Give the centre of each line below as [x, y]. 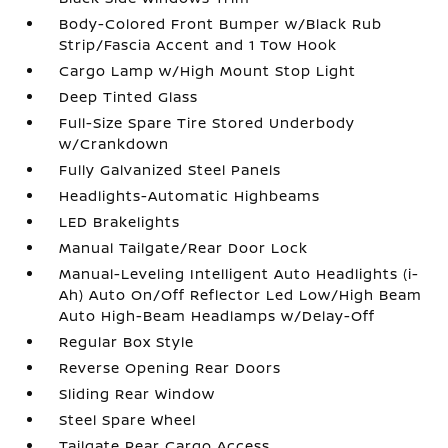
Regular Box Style [127, 341]
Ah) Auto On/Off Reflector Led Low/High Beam [241, 294]
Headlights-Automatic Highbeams [190, 195]
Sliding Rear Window [137, 393]
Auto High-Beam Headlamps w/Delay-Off [217, 315]
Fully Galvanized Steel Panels [170, 169]
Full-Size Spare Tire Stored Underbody [207, 122]
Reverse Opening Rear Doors [170, 367]
